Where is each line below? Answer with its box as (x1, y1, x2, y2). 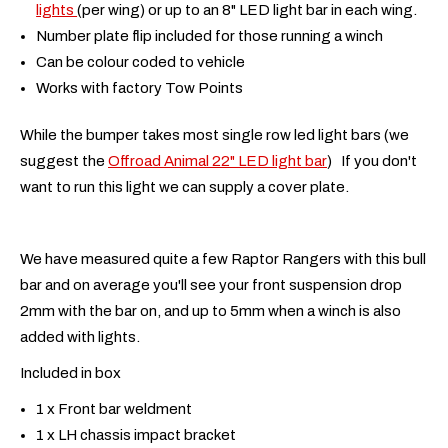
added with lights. (20, 328, 143, 345)
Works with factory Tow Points (36, 79, 244, 96)
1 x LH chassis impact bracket (36, 426, 237, 443)
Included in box (20, 364, 121, 381)
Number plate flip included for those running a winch (36, 27, 384, 44)
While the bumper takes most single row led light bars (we (20, 126, 409, 143)
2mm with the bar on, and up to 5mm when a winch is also (20, 302, 401, 319)
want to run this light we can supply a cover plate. (20, 178, 349, 195)
